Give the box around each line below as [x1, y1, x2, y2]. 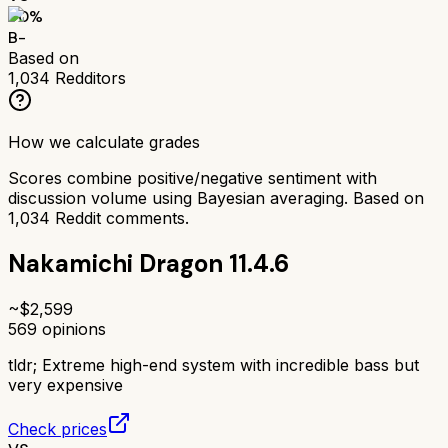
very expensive [8, 374, 123, 395]
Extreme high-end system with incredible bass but [42, 354, 419, 375]
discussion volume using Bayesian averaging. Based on [8, 187, 424, 208]
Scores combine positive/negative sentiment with [8, 167, 377, 188]
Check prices [8, 418, 107, 439]
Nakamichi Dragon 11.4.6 [8, 247, 289, 279]
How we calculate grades [8, 131, 200, 152]
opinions [37, 318, 106, 339]
